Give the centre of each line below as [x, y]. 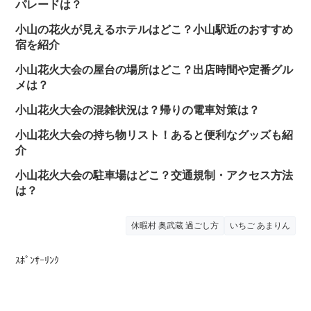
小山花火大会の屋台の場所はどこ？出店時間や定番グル [154, 70]
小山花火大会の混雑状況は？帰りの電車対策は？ [138, 110]
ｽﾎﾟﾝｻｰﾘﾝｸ [37, 260]
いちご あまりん [260, 225]
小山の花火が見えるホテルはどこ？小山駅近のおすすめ [154, 30]
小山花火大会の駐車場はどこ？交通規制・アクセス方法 [154, 175]
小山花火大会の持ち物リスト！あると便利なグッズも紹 [154, 135]
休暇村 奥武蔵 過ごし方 [175, 225]
